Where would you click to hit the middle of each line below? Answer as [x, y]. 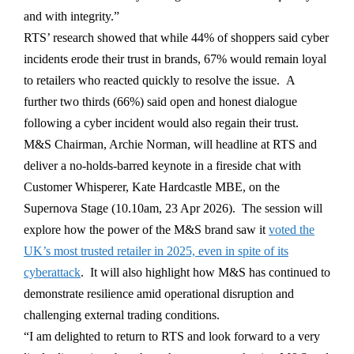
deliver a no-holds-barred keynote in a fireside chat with [162, 166]
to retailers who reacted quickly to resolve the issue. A [159, 81]
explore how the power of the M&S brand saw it [146, 230]
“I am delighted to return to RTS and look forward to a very [172, 337]
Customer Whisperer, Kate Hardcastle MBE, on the [152, 187]
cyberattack [52, 273]
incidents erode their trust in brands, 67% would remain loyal [175, 59]
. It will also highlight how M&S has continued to [205, 273]
